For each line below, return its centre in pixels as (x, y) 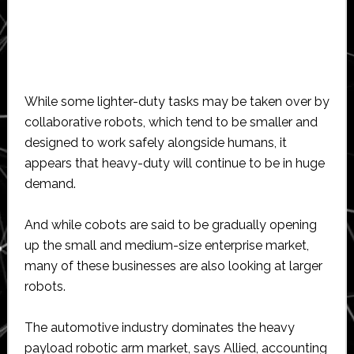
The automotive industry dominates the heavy (159, 327)
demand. (50, 183)
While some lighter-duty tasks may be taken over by (177, 101)
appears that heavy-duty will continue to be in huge (174, 163)
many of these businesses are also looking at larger (173, 265)
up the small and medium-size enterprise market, (166, 245)
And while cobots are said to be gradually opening (170, 224)
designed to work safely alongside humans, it (155, 142)
